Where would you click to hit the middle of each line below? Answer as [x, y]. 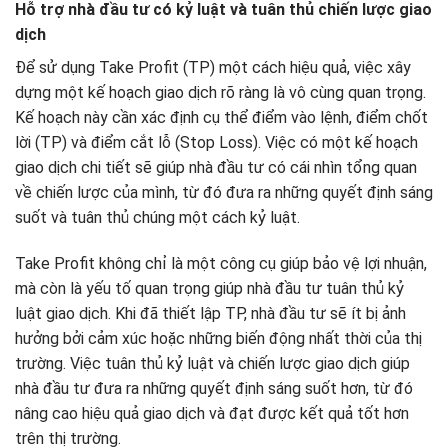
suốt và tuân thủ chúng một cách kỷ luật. [157, 217]
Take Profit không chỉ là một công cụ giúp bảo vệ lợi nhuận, [221, 263]
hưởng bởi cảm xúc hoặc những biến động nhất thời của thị [218, 338]
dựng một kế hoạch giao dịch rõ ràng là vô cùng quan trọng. [220, 92]
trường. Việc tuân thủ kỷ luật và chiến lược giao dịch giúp [212, 363]
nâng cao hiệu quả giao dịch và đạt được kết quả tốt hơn [212, 413]
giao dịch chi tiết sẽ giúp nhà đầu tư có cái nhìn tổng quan [216, 167]
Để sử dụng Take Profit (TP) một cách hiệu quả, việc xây [213, 67]
